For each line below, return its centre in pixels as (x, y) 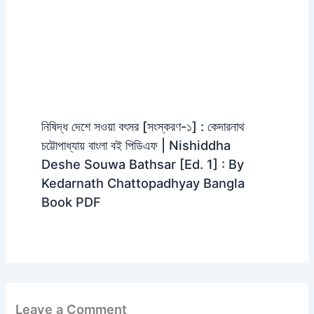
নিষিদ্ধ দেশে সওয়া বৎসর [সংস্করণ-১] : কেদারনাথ (143, 127)
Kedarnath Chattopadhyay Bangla (143, 183)
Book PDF (71, 202)
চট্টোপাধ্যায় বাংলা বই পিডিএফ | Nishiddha (136, 145)
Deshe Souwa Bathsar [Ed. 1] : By (142, 164)
